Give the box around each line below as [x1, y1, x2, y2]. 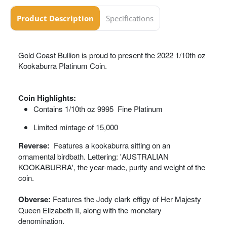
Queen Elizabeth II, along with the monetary [18, 205, 162, 215]
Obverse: [18, 194, 53, 205]
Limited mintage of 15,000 [33, 122, 118, 132]
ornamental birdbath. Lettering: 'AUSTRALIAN [18, 151, 169, 162]
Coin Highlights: [18, 92, 76, 103]
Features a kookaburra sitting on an [52, 140, 170, 150]
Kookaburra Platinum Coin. [18, 60, 107, 71]
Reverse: [18, 140, 52, 151]
